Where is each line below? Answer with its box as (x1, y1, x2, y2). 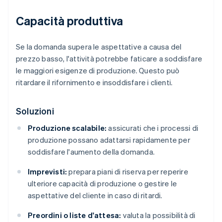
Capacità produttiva (16, 13, 123, 29)
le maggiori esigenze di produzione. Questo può (16, 65, 180, 76)
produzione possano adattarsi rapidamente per (28, 135, 190, 145)
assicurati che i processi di (107, 123, 199, 133)
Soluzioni (16, 105, 54, 117)
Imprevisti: (28, 166, 67, 177)
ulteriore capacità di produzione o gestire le (28, 178, 177, 189)
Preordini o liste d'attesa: (28, 210, 121, 221)
